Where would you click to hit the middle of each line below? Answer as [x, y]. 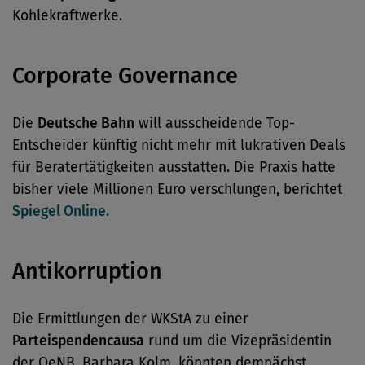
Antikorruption [87, 271]
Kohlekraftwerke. [67, 16]
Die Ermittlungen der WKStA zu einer [130, 319]
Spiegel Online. [61, 211]
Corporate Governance [125, 76]
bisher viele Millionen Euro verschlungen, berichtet [177, 189]
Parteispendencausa [78, 341]
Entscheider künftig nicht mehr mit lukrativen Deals [179, 145]
